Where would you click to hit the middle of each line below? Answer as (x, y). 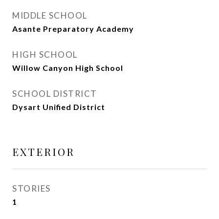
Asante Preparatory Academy (73, 29)
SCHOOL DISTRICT (55, 94)
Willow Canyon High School (68, 68)
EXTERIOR (44, 152)
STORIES (32, 188)
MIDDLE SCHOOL (50, 15)
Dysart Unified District (59, 107)
